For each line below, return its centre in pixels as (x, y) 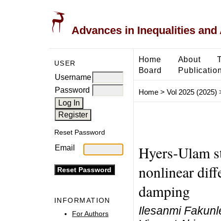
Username (73, 77)
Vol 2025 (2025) (192, 92)
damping (164, 191)
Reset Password (80, 132)
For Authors (90, 213)
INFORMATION (82, 201)
